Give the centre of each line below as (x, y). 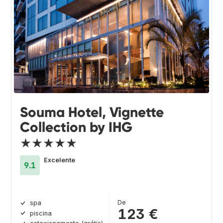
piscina (41, 213)
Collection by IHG (76, 127)
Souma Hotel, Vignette (92, 112)
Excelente (59, 160)
